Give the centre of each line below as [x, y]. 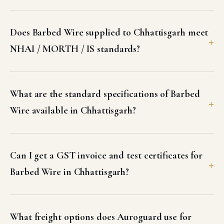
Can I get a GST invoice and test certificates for [106, 155]
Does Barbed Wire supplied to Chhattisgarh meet [109, 32]
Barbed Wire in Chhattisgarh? [70, 172]
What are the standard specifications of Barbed [105, 94]
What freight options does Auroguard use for [101, 217]
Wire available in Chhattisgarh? [73, 110]
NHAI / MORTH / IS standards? [75, 49]
